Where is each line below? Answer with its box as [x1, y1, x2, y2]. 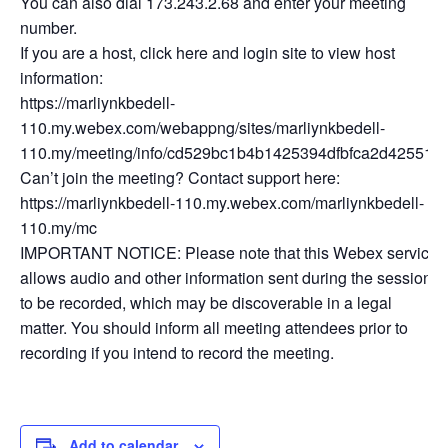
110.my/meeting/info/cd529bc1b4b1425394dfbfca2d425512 [20, 141, 442, 164]
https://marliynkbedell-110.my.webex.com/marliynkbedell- [20, 191, 424, 214]
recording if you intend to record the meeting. [20, 341, 334, 364]
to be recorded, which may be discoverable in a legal [20, 291, 392, 314]
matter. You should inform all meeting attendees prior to [20, 316, 408, 339]
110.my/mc [20, 216, 97, 239]
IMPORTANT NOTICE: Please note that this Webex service [20, 241, 438, 264]
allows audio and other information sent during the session [20, 266, 432, 289]
